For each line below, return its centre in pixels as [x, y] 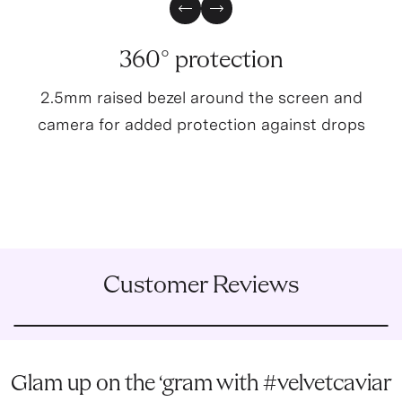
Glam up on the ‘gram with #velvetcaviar [201, 384]
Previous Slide [231, 17]
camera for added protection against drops [201, 124]
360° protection [201, 61]
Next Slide [250, 17]
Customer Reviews [201, 286]
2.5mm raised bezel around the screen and [201, 97]
